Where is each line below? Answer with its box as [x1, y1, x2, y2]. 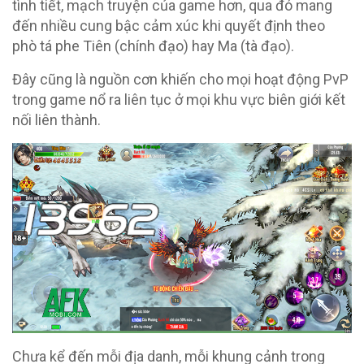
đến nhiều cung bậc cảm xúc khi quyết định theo [12, 16, 325, 34]
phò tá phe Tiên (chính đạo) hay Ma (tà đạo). [12, 37, 294, 54]
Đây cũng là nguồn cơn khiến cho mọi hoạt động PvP [12, 70, 349, 88]
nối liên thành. [12, 110, 101, 128]
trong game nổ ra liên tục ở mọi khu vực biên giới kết [12, 90, 345, 108]
